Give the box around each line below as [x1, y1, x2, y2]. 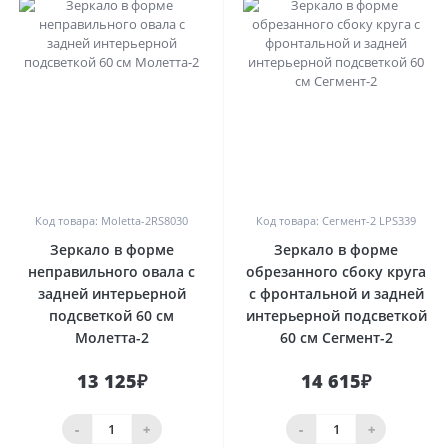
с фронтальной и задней [248, 284, 424, 304]
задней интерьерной [37, 284, 186, 304]
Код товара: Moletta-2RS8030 [35, 213, 188, 229]
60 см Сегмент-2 [279, 328, 393, 348]
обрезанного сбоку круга [246, 262, 426, 282]
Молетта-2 [74, 328, 149, 348]
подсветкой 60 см [49, 306, 174, 326]
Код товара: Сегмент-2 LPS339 [256, 213, 416, 229]
